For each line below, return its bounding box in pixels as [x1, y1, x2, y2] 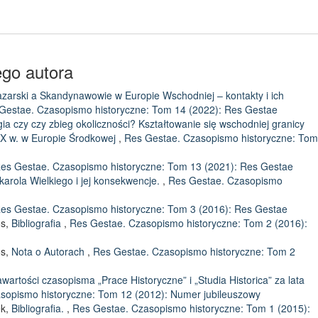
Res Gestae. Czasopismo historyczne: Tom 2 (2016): [70, 216, 307, 230]
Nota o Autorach [11, 244, 87, 258]
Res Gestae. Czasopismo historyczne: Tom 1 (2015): [72, 301, 310, 315]
